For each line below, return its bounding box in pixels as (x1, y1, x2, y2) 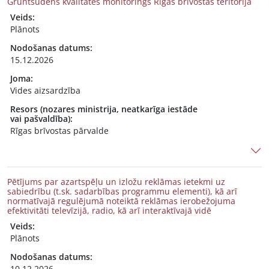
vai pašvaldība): (10, 113, 73, 124)
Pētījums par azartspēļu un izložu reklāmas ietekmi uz (7, 176, 225, 187)
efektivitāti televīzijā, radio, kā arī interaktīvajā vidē (7, 205, 211, 216)
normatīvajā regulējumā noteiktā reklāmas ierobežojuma (7, 195, 235, 207)
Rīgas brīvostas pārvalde (10, 125, 109, 136)
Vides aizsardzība (10, 85, 80, 96)
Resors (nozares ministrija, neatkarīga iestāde (10, 103, 198, 115)
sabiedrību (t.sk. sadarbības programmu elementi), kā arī (7, 186, 237, 197)
